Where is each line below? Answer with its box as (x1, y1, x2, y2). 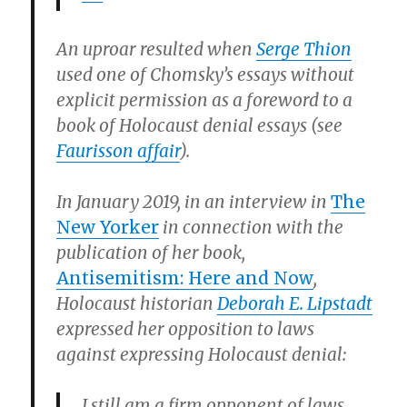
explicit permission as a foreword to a (56, 89, 353, 111)
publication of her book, (56, 242, 246, 263)
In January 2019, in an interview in (56, 191, 332, 213)
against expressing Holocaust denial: (56, 343, 347, 365)
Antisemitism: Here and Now (56, 267, 314, 289)
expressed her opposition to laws (56, 318, 315, 340)
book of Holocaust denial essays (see (56, 114, 343, 136)
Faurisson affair (56, 140, 181, 162)
